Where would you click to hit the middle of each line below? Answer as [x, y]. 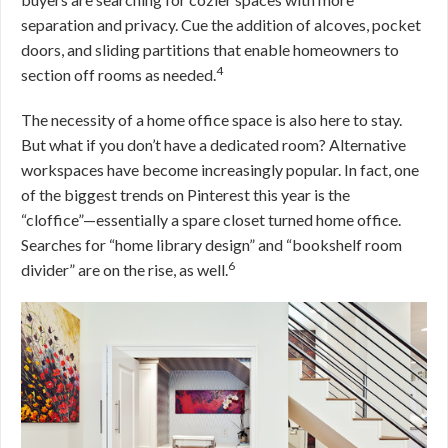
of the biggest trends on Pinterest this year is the [185, 194]
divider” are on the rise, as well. [124, 269]
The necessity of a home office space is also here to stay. [211, 119]
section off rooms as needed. [118, 74]
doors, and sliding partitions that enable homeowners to [210, 49]
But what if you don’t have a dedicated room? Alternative [213, 144]
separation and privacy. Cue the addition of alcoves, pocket [221, 24]
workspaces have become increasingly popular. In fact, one [220, 169]
